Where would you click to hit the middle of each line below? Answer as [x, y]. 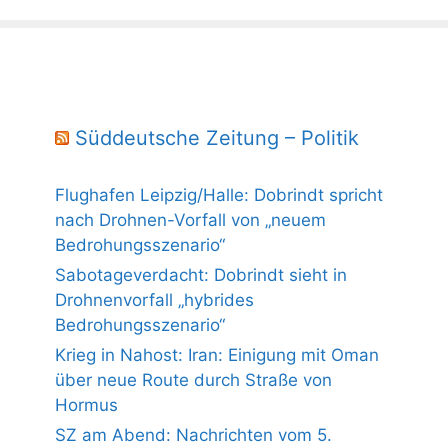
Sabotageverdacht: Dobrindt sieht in [201, 274]
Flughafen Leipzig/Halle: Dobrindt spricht [219, 194]
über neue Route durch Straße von [193, 379]
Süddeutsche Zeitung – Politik [217, 137]
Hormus [86, 404]
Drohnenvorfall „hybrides [154, 299]
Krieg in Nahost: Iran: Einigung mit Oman [217, 354]
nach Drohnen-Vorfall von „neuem [190, 219]
